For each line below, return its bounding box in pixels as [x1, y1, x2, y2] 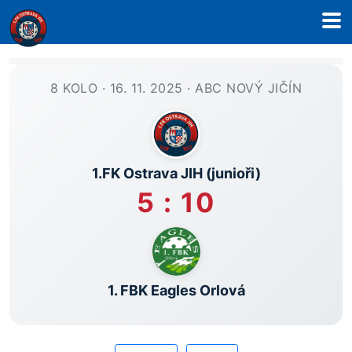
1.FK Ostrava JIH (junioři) [91, 165, 261, 181]
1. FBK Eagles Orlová [107, 282, 245, 299]
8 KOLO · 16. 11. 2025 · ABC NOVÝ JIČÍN [50, 80, 302, 96]
